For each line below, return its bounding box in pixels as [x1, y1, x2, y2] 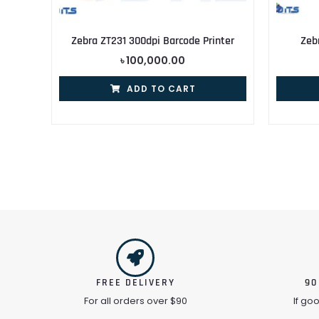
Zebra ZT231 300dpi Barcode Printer [71, 33, 234, 49]
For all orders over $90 [83, 294, 187, 308]
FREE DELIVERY [95, 276, 175, 290]
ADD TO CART [126, 83, 196, 95]
